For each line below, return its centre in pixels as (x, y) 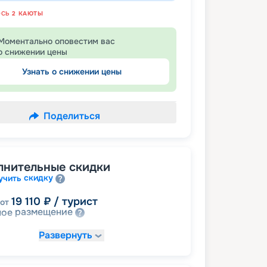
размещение (44, 212)
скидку (38, 178)
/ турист (76, 201)
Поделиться (72, 116)
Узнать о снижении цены (72, 72)
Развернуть (66, 235)
